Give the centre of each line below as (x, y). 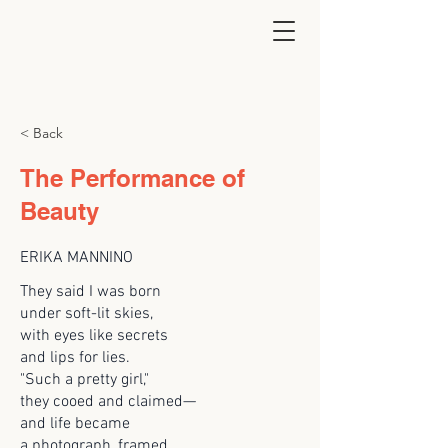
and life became (75, 424)
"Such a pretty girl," (84, 380)
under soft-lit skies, (86, 314)
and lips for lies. (75, 358)
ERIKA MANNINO (76, 258)
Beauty (59, 211)
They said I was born (90, 292)
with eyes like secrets (94, 336)
